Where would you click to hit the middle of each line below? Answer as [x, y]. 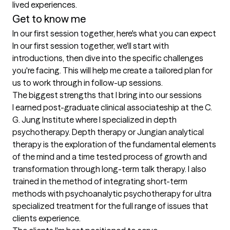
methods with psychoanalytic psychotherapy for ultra [112, 194]
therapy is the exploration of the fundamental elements [114, 145]
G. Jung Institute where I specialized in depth [94, 120]
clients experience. [46, 218]
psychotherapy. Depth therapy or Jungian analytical [108, 132]
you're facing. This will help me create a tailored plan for [112, 71]
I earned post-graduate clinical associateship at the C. [112, 108]
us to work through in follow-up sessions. [88, 83]
